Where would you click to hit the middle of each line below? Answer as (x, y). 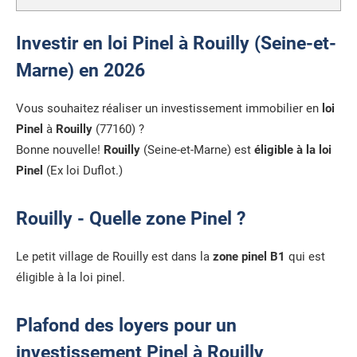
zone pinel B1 (249, 257)
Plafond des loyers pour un (126, 326)
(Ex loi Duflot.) (83, 170)
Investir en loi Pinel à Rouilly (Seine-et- (176, 43)
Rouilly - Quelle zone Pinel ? (131, 219)
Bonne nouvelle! (60, 149)
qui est (305, 257)
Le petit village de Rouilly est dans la (114, 257)
